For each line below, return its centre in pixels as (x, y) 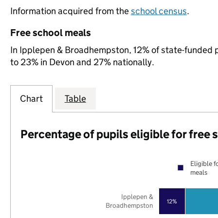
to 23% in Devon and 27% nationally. (82, 62)
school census (159, 11)
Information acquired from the (70, 11)
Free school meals (50, 33)
